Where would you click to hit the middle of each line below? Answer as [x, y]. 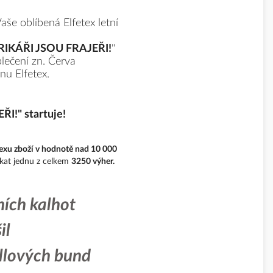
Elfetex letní [91, 23]
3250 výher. [93, 162]
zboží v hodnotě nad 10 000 [66, 150]
